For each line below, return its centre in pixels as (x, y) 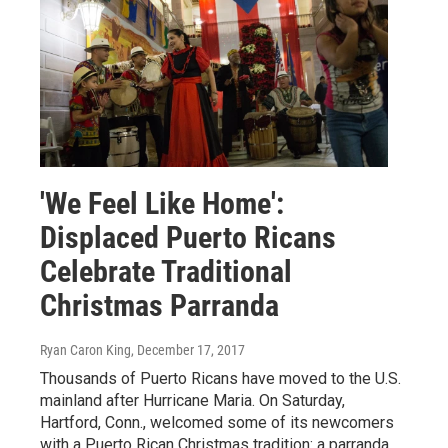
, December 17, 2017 (188, 349)
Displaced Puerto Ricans (188, 237)
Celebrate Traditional (166, 271)
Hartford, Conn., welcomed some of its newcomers (217, 422)
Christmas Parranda (159, 305)
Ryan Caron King (85, 349)
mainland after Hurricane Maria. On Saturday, (192, 400)
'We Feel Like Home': (162, 203)
